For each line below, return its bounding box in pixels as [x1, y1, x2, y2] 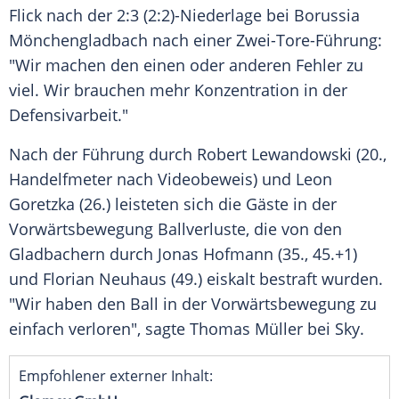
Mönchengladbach [9, 29, 148, 52]
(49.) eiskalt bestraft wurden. [167, 268, 383, 290]
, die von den [246, 218, 342, 240]
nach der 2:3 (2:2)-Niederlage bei [42, 4, 294, 27]
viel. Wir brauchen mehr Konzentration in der [9, 79, 347, 102]
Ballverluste [158, 218, 246, 240]
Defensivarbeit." [9, 104, 128, 126]
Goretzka [9, 193, 75, 216]
